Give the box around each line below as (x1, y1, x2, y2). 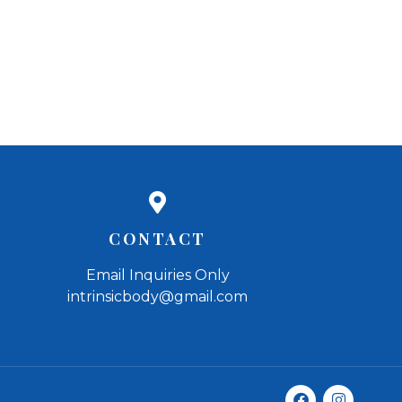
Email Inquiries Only (85, 267, 230, 284)
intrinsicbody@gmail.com (67, 288, 249, 306)
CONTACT (109, 228, 206, 250)
